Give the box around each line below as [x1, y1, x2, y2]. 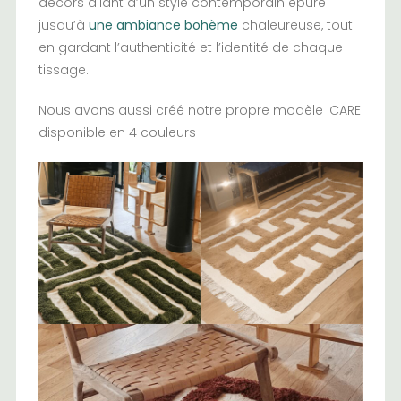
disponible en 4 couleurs [38, 124, 196, 142]
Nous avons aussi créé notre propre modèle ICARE [38, 101, 361, 120]
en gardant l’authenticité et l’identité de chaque [38, 38, 343, 57]
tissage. [38, 61, 89, 80]
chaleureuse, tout [237, 16, 353, 35]
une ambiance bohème [88, 16, 238, 35]
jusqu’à [38, 16, 89, 35]
